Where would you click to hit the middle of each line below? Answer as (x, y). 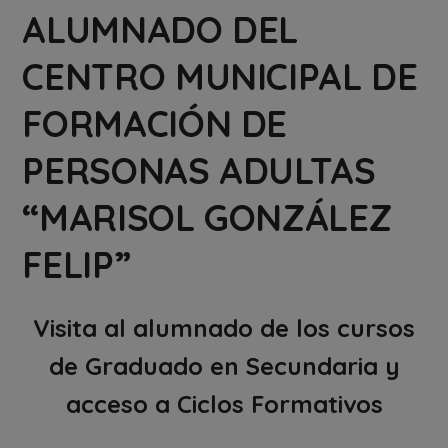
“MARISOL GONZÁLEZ (207, 218)
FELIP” (76, 265)
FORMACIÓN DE (155, 124)
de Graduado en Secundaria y (224, 366)
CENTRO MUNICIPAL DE (220, 77)
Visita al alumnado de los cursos (224, 328)
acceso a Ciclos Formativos (224, 404)
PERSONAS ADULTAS (199, 171)
